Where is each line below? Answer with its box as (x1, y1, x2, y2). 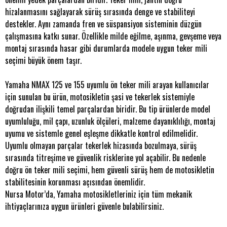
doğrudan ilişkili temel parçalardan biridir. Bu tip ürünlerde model (5, 103, 210, 115)
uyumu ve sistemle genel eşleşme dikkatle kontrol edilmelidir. (5, 127, 198, 139)
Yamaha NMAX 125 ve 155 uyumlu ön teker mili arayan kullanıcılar (5, 79, 209, 91)
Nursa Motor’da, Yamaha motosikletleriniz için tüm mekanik (5, 188, 192, 200)
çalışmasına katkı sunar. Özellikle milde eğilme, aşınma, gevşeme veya (5, 30, 221, 42)
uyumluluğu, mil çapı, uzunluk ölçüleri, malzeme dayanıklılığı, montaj (5, 115, 215, 127)
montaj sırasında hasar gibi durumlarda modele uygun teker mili (5, 42, 207, 54)
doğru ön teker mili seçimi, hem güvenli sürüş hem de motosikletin (5, 164, 214, 176)
